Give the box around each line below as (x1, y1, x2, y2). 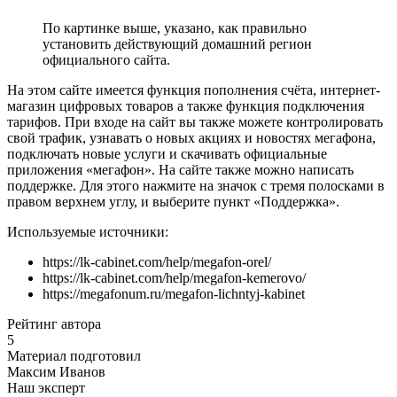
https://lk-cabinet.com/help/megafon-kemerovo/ (43, 270, 306, 286)
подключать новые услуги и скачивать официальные (7, 146, 327, 162)
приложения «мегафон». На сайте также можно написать (7, 162, 354, 178)
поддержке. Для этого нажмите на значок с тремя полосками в (7, 178, 385, 194)
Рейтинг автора (7, 316, 101, 332)
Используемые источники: (7, 224, 168, 240)
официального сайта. (43, 52, 170, 68)
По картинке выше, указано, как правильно (43, 20, 307, 36)
